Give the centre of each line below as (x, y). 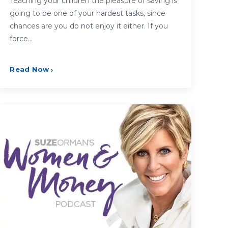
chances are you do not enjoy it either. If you (89, 26)
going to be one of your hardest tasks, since (88, 13)
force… (21, 39)
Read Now (30, 69)
